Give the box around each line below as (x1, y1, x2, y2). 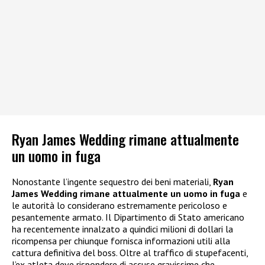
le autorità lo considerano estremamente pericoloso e (12, 199, 227, 212)
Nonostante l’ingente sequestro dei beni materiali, (12, 176, 213, 188)
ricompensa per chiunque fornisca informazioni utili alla (12, 235, 230, 247)
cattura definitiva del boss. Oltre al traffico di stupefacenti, (12, 247, 248, 259)
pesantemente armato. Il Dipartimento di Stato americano (12, 211, 244, 224)
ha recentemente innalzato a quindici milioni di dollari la (12, 223, 233, 235)
